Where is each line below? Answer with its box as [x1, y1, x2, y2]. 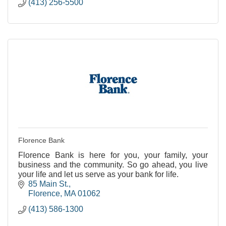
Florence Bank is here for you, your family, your [18, 150, 208, 159]
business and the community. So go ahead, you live [18, 160, 208, 169]
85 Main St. [28, 179, 69, 188]
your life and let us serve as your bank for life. [18, 169, 179, 179]
